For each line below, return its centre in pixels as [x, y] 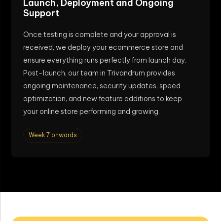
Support [41, 13]
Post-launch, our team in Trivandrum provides [99, 73]
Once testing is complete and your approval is [100, 34]
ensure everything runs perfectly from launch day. [105, 60]
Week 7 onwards [53, 135]
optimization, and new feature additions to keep [103, 98]
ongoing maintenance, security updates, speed [102, 86]
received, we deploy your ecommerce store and [103, 47]
